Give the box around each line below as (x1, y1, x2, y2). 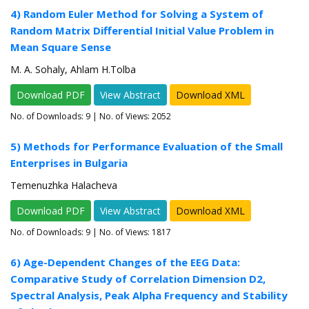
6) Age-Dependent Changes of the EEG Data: (10, 255, 240, 270)
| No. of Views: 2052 (90, 110, 171, 123)
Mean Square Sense (10, 40, 111, 54)
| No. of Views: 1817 (90, 226, 171, 239)
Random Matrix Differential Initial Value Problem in (10, 23, 274, 38)
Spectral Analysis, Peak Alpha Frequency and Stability (10, 288, 288, 303)
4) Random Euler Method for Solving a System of (10, 7, 263, 21)
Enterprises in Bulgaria (10, 156, 128, 170)
